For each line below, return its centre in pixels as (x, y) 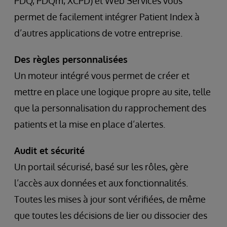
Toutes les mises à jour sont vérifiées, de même (110, 199)
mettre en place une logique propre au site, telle (112, 91)
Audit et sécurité (49, 150)
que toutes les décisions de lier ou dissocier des (111, 215)
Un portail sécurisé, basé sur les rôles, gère (101, 166)
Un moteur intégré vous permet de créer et (102, 75)
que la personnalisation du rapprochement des (110, 108)
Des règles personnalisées (71, 59)
